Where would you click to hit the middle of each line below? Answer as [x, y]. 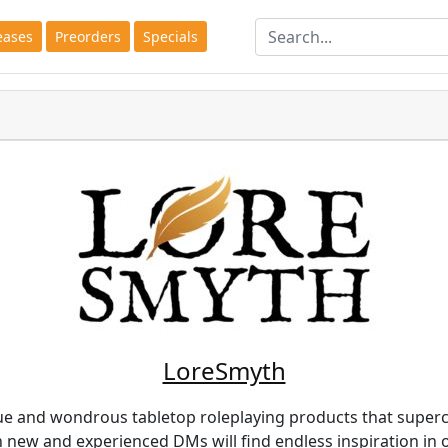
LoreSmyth [224, 370]
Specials [170, 36]
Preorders [87, 36]
